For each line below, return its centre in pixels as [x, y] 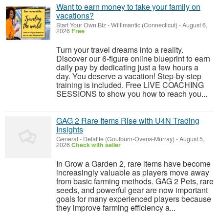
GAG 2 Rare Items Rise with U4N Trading [128, 121]
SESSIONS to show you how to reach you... [132, 94]
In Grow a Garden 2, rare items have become [133, 164]
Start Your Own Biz [81, 25]
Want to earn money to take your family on [128, 7]
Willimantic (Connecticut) [144, 25]
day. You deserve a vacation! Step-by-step [129, 76]
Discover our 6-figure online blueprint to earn [133, 59]
